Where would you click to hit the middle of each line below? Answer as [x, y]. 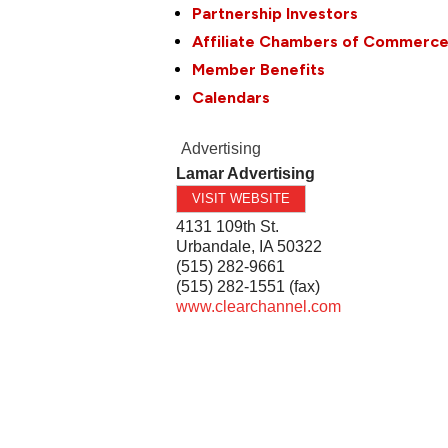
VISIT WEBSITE [241, 198]
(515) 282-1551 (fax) [248, 286]
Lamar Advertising [246, 173]
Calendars [231, 97]
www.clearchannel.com [259, 306]
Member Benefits [259, 69]
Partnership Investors [275, 13]
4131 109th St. [228, 226]
